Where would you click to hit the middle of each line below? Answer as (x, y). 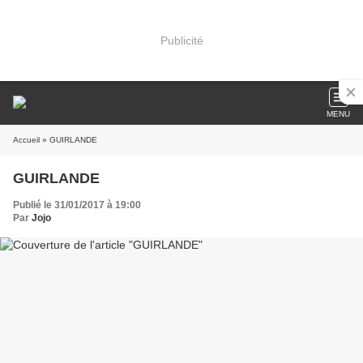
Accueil (26, 140)
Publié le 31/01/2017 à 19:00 (77, 205)
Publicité (181, 40)
